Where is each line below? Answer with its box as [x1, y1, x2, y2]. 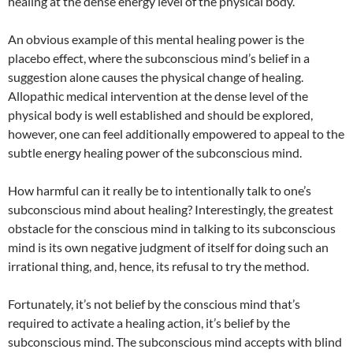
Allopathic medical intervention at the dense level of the [8, 88, 308, 104]
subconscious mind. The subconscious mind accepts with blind [8, 334, 342, 350]
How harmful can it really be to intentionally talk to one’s [8, 183, 311, 199]
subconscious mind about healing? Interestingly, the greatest [8, 202, 333, 217]
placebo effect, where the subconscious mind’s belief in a [8, 50, 310, 66]
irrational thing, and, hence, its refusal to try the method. [8, 258, 309, 274]
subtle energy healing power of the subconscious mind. [8, 145, 302, 161]
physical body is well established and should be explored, [8, 107, 313, 123]
